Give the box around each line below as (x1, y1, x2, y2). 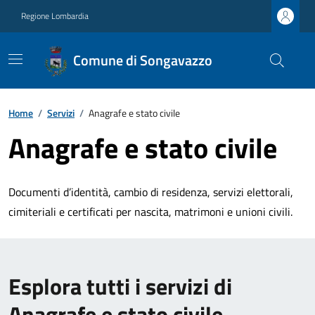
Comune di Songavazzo (73, 49, 213, 71)
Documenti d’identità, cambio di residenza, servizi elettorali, (8, 184, 293, 200)
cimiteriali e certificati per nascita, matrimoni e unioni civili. (8, 203, 292, 220)
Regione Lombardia (21, 9, 89, 22)
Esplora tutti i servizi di (8, 269, 232, 303)
